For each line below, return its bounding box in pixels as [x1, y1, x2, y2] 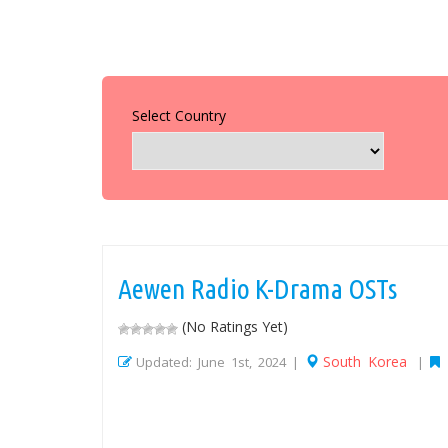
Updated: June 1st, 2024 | [136, 353, 305, 372]
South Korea [323, 352, 407, 372]
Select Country [132, 106, 226, 126]
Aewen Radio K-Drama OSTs [118, 273, 397, 305]
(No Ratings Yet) [178, 317, 288, 337]
